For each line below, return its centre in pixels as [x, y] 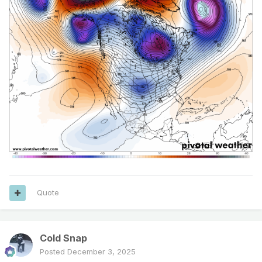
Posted [54, 252]
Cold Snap [63, 238]
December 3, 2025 [101, 252]
